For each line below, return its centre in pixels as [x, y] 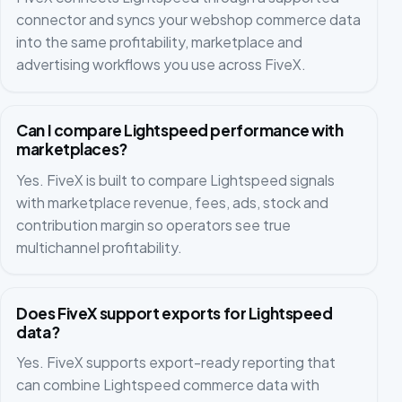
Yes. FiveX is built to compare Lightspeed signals [176, 179]
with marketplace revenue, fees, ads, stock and [173, 202]
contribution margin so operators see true [154, 224]
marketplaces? [72, 149]
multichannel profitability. [100, 247]
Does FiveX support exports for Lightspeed [175, 313]
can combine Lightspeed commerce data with [168, 384]
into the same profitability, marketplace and [160, 42]
